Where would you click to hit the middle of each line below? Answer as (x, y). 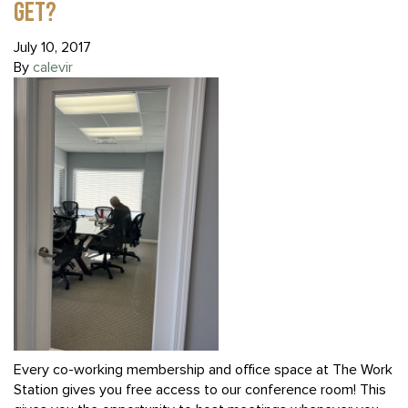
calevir (53, 67)
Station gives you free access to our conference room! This (200, 390)
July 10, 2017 (52, 47)
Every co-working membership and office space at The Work (203, 370)
